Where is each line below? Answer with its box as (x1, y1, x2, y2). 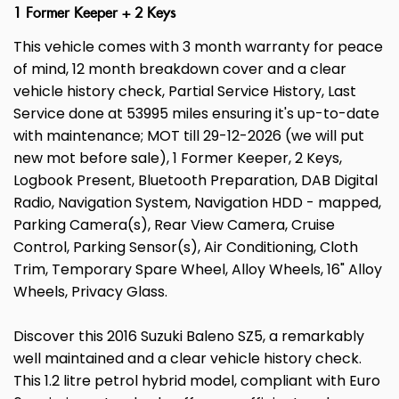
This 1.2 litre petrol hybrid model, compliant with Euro (13, 370, 380, 392)
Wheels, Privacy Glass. (13, 281, 167, 303)
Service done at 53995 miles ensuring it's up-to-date (13, 103, 379, 125)
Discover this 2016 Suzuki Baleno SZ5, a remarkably (13, 326, 364, 347)
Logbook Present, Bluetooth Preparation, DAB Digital (13, 170, 378, 191)
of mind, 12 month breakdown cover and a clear (13, 59, 346, 80)
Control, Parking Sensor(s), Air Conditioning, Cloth (13, 237, 358, 258)
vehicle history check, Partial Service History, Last (13, 81, 356, 102)
